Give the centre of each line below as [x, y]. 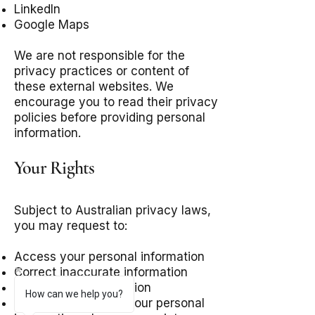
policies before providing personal [110, 117]
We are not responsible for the [99, 56]
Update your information [83, 288]
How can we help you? [74, 294]
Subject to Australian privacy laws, [112, 210]
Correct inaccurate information [101, 272]
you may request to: [71, 226]
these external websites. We [94, 86]
